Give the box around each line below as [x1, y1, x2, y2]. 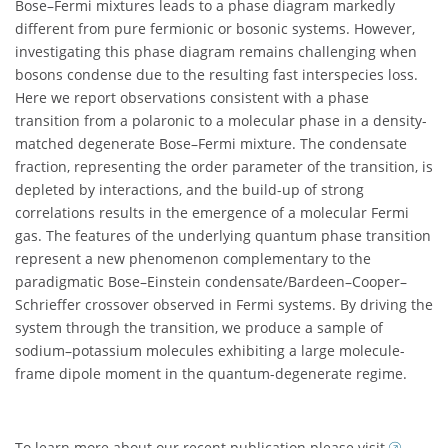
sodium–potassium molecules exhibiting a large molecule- [15, 341, 405, 361]
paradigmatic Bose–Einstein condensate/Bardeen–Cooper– [15, 272, 407, 292]
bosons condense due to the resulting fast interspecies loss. [15, 65, 418, 85]
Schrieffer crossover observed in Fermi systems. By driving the [15, 295, 433, 315]
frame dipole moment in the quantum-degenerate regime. [15, 364, 407, 384]
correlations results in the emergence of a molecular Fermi [15, 203, 409, 223]
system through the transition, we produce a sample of [15, 318, 383, 338]
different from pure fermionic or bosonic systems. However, [15, 19, 415, 39]
